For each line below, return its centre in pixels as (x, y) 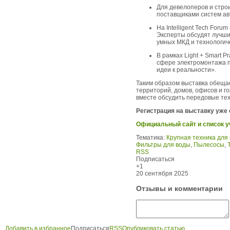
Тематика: (151, 138)
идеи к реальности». (186, 70)
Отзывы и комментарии (179, 189)
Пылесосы (209, 145)
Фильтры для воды (163, 145)
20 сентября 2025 (162, 174)
